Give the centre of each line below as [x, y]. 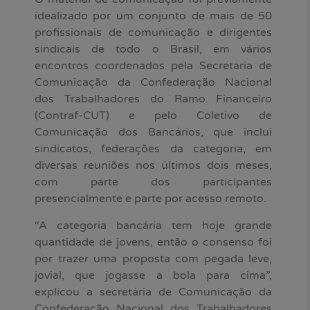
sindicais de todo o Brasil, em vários [153, 49]
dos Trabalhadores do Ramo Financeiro [153, 99]
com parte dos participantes [153, 182]
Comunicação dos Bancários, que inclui [153, 133]
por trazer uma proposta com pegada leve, [153, 258]
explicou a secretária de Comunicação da [153, 292]
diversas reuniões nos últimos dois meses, [153, 166]
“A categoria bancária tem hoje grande [153, 225]
